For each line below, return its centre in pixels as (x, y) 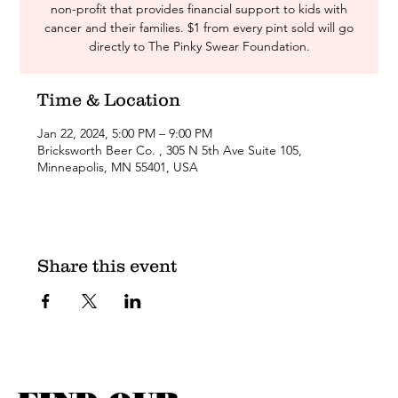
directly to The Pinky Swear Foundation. (199, 46)
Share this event (107, 266)
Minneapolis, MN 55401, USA (118, 167)
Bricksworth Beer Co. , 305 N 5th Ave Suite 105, (170, 150)
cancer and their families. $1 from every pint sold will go (199, 28)
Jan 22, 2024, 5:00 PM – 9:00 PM (125, 133)
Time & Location (109, 99)
